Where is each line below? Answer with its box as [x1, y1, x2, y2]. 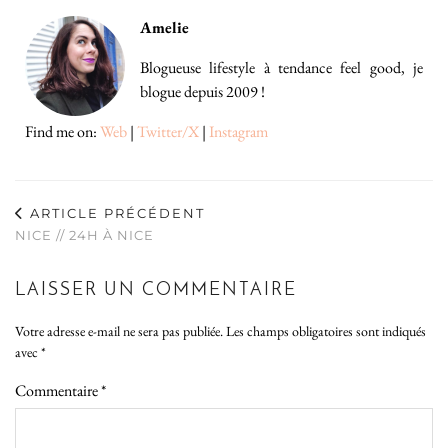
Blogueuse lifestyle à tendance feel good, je [140, 57, 423, 79]
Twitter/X [137, 121, 199, 143]
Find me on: [25, 121, 100, 143]
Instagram [209, 121, 268, 143]
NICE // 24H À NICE [15, 227, 154, 244]
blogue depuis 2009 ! [140, 81, 265, 103]
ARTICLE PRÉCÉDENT [25, 205, 205, 222]
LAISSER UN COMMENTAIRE [15, 281, 297, 301]
